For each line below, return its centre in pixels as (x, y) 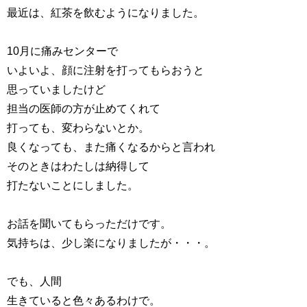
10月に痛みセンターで (62, 51)
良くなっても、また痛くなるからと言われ (111, 147)
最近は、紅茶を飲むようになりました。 (106, 13)
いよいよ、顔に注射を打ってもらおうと (106, 70)
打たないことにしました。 (73, 185)
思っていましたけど (56, 89)
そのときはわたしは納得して (78, 166)
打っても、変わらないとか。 (78, 128)
